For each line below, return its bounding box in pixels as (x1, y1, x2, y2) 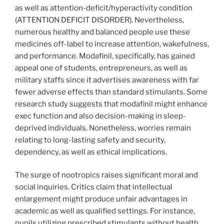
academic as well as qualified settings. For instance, (15, 206, 195, 216)
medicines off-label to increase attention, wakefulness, (15, 39, 209, 48)
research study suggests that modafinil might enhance (15, 99, 207, 108)
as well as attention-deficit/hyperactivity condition (15, 3, 192, 12)
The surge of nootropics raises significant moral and (15, 170, 198, 180)
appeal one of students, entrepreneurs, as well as (15, 63, 187, 72)
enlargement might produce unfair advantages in (15, 194, 187, 204)
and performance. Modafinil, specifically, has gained (15, 51, 195, 60)
